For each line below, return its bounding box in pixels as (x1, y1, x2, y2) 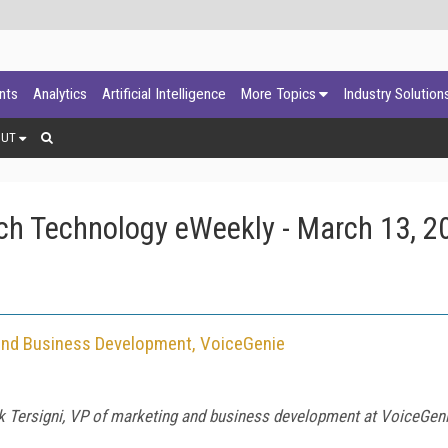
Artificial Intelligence (102, 85, 226, 103)
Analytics (33, 85, 87, 103)
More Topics (241, 85, 316, 103)
